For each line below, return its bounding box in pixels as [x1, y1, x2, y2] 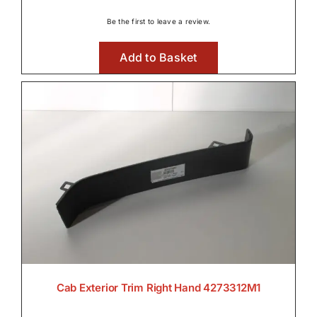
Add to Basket [120, 50, 197, 65]
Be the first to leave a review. [106, 17, 211, 26]
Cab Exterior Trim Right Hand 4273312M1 [56, 281, 261, 295]
